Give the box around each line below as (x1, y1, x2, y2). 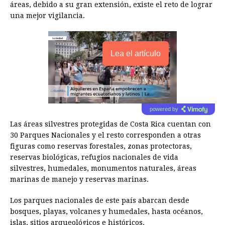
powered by (149, 106, 178, 113)
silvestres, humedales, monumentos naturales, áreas (10, 164, 196, 173)
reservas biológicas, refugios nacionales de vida (10, 153, 178, 162)
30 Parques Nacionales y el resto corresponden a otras (10, 131, 201, 140)
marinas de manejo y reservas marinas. (10, 175, 149, 184)
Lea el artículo (110, 49, 161, 58)
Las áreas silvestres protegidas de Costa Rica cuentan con (10, 120, 211, 129)
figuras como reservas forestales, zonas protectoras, (10, 142, 192, 151)
